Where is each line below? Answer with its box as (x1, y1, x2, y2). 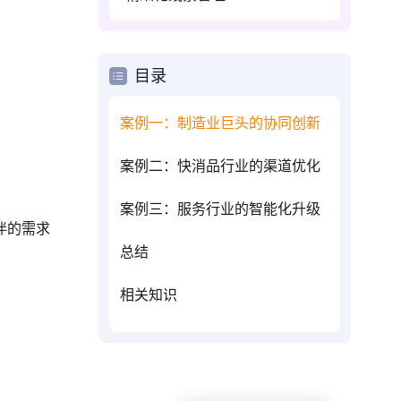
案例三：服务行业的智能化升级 (120, 198, 320, 218)
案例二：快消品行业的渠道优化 (120, 155, 320, 175)
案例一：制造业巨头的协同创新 (120, 112, 320, 132)
